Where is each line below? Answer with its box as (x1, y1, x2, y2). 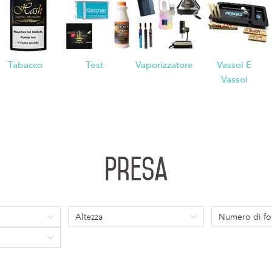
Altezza (75, 211, 103, 222)
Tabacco (7, 59, 42, 70)
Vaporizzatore (135, 59, 194, 70)
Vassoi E (217, 59, 252, 70)
